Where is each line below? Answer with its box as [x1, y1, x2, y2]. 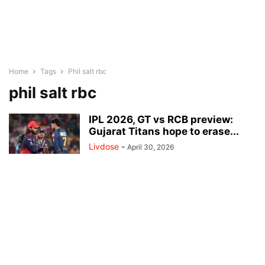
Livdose [89, 141, 119, 151]
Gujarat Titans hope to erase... [89, 125, 239, 137]
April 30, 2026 [127, 143, 174, 151]
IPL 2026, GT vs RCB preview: [89, 114, 233, 125]
